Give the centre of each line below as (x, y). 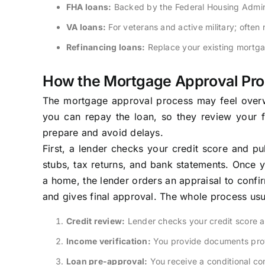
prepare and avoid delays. (103, 132)
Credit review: (96, 221)
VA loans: (86, 27)
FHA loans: (89, 7)
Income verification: (108, 241)
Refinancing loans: (106, 47)
